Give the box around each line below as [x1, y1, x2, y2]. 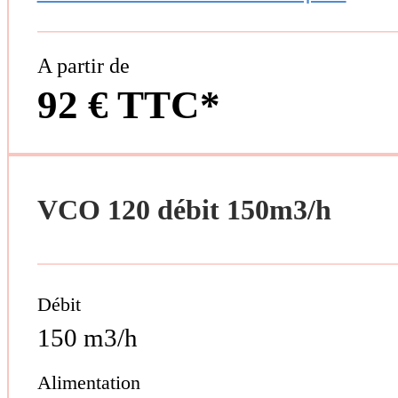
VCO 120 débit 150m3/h [36, 193, 331, 226]
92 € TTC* [36, 82, 220, 127]
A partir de [36, 53, 130, 77]
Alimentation [36, 371, 140, 394]
